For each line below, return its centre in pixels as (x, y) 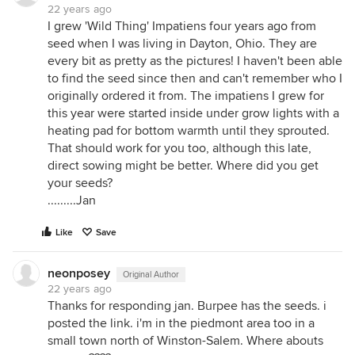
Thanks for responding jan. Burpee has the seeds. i (187, 306)
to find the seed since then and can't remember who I (195, 78)
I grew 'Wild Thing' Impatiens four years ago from (182, 26)
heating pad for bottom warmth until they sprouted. (189, 131)
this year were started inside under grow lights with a (193, 113)
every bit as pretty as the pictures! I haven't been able (195, 61)
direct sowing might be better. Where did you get (183, 166)
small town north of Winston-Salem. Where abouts (185, 341)
